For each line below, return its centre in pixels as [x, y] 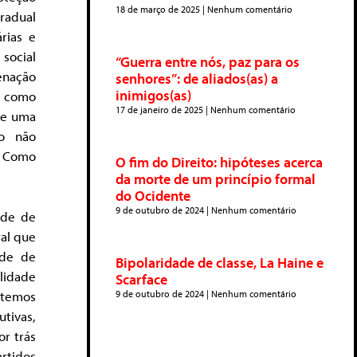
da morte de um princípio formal [216, 179]
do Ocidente [153, 196]
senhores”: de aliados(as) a [197, 78]
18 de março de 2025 [159, 9]
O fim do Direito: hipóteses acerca [219, 162]
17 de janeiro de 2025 [161, 110]
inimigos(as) [153, 95]
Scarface [141, 279]
